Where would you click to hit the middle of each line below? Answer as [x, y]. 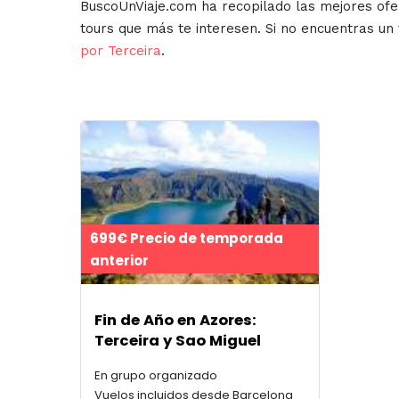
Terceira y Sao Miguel [178, 341]
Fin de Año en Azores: [175, 321]
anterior [119, 260]
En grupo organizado [156, 375]
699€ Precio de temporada [187, 238]
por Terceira [121, 51]
